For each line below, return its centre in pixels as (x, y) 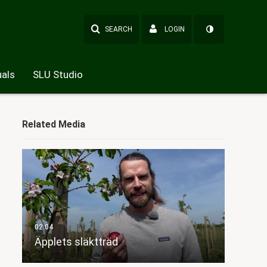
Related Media (53, 124)
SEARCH (119, 29)
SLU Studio (58, 74)
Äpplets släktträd (76, 242)
